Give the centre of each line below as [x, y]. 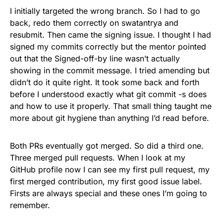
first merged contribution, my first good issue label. [106, 181]
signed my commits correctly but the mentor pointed [108, 46]
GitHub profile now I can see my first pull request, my [110, 169]
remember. [30, 205]
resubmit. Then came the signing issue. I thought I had [111, 34]
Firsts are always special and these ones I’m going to [109, 193]
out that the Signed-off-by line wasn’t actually [95, 58]
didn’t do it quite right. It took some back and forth [105, 82]
